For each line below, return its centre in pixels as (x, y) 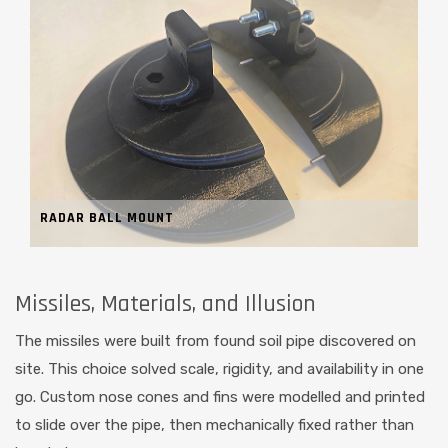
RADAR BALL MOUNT (107, 218)
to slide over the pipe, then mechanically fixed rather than (214, 425)
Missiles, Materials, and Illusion (165, 304)
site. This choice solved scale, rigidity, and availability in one (219, 369)
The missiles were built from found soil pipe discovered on (215, 341)
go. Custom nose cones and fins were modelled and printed (220, 397)
